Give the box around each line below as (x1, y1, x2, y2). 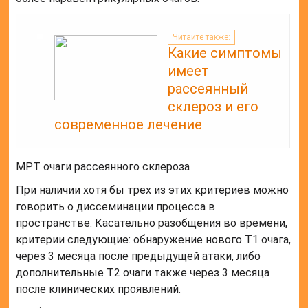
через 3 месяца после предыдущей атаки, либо (16, 250, 261, 263)
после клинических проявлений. (16, 283, 181, 296)
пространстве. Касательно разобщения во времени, (16, 217, 288, 230)
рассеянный (168, 80, 249, 98)
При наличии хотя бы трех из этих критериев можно (16, 184, 289, 197)
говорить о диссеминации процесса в (16, 200, 216, 214)
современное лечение (54, 116, 203, 133)
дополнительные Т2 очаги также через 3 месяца (16, 266, 270, 280)
